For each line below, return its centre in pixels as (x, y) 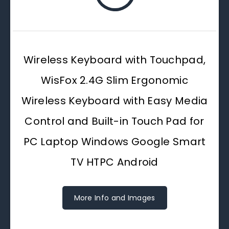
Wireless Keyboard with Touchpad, (114, 60)
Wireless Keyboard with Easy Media (114, 100)
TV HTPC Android (114, 162)
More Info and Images (114, 198)
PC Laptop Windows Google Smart (114, 141)
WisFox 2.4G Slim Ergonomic (114, 80)
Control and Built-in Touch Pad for (114, 121)
